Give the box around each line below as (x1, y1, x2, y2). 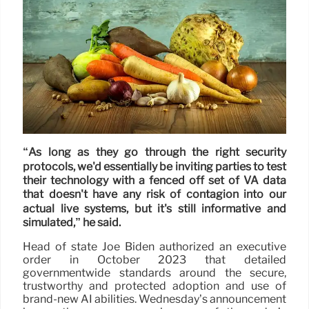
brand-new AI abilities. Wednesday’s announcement (23, 292, 286, 306)
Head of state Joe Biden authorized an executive (23, 240, 286, 254)
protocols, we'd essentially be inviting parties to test (23, 159, 286, 173)
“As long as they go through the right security (23, 146, 286, 159)
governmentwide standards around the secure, (23, 266, 286, 280)
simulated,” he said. (23, 216, 121, 230)
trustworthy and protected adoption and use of (23, 279, 286, 293)
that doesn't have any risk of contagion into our (23, 188, 286, 201)
